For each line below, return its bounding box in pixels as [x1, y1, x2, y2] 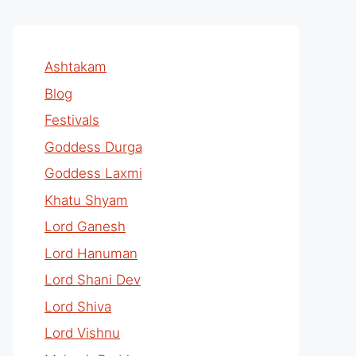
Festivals [44, 112, 99, 128]
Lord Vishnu [44, 325, 120, 341]
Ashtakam [44, 59, 106, 75]
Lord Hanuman [44, 245, 137, 261]
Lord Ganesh [44, 219, 126, 234]
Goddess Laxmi [44, 165, 142, 181]
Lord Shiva [44, 298, 111, 315]
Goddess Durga [44, 138, 142, 155]
